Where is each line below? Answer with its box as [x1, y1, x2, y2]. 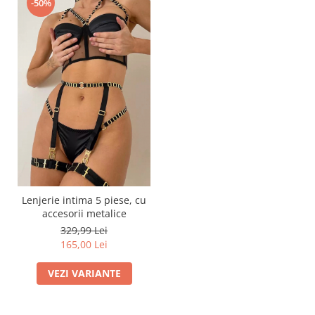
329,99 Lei [60, 223, 108, 237]
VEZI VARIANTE [47, 266, 121, 280]
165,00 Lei [60, 237, 108, 251]
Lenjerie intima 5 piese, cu [22, 193, 146, 207]
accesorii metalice [41, 206, 127, 220]
